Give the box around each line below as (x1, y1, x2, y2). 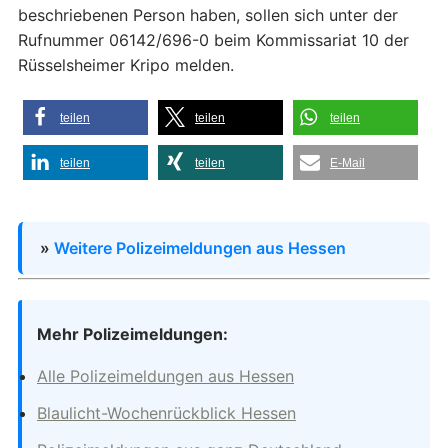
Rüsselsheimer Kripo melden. (18, 54, 234, 75)
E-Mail (330, 155, 365, 170)
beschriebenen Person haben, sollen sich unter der (18, 4, 398, 25)
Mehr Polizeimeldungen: (37, 323, 228, 344)
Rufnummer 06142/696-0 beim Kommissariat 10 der (18, 29, 409, 50)
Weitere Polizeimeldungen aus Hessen (54, 237, 346, 258)
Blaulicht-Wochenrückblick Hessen (37, 402, 296, 423)
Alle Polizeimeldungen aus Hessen (37, 365, 294, 386)
